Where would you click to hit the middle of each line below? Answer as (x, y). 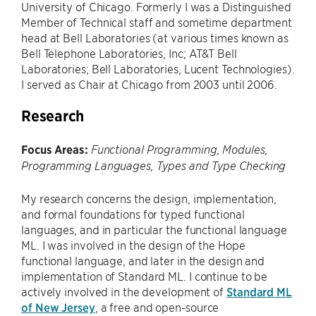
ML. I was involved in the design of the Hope (133, 245)
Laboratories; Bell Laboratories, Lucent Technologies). (158, 68)
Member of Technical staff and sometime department (157, 22)
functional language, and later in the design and (143, 260)
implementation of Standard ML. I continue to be (145, 276)
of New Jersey (58, 307)
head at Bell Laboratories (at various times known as (155, 37)
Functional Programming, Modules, (179, 150)
